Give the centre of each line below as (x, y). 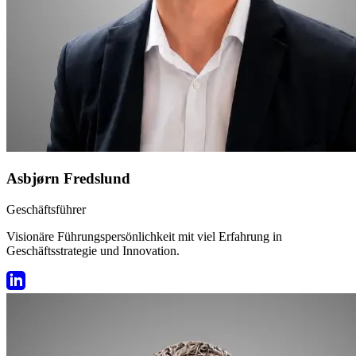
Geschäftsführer (46, 209)
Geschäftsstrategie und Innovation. (93, 250)
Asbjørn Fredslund (68, 179)
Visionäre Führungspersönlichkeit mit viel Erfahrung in (144, 236)
